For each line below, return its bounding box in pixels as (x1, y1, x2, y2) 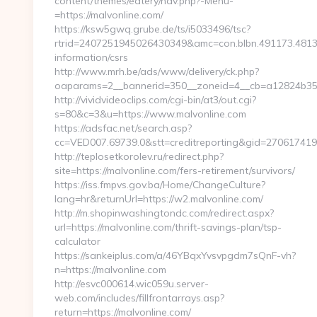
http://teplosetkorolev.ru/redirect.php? (54, 150, 224, 163)
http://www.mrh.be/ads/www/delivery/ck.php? (54, 65, 259, 78)
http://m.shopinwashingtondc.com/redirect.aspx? (54, 207, 274, 219)
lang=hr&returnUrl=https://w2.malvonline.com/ (54, 192, 263, 205)
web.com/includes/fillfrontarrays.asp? (54, 292, 224, 304)
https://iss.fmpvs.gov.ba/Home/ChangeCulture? (54, 178, 265, 191)
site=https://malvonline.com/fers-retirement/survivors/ (54, 164, 295, 177)
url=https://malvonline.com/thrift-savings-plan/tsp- (54, 221, 282, 234)
